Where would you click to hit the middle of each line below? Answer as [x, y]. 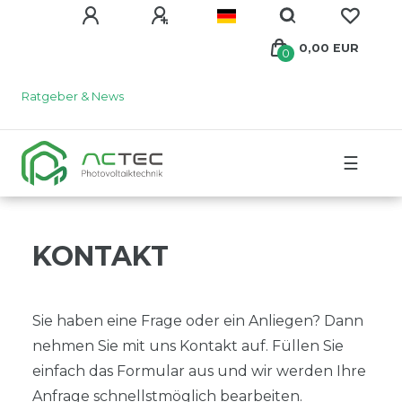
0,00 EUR [329, 48]
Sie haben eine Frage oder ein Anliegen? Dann [198, 320]
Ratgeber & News [73, 96]
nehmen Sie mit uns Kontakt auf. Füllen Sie [188, 345]
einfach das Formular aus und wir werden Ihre [199, 371]
